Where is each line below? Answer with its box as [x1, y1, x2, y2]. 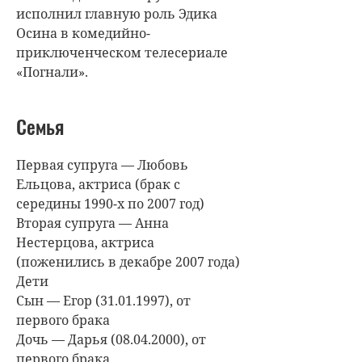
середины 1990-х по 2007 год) [16, 194, 204, 213]
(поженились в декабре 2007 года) [16, 252, 240, 271]
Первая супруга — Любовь [16, 155, 188, 174]
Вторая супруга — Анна [16, 213, 169, 232]
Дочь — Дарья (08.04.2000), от [16, 330, 206, 348]
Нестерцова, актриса [16, 233, 154, 251]
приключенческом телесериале [16, 43, 228, 61]
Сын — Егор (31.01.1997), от [16, 291, 191, 309]
